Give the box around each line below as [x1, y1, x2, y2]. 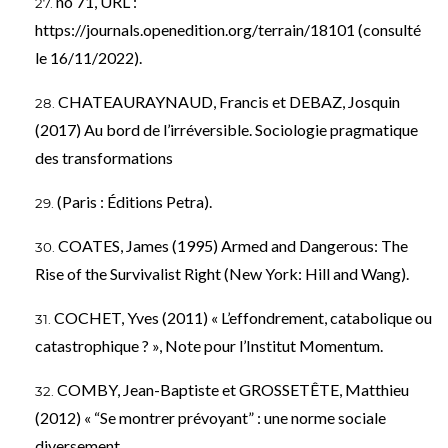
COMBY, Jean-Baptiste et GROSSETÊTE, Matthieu [57, 379, 409, 399]
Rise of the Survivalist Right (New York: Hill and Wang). [35, 263, 409, 283]
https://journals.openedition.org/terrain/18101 [35, 19, 355, 39]
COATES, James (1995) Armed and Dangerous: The [58, 235, 408, 255]
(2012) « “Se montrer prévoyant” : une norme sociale [35, 407, 386, 427]
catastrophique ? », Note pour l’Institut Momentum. [35, 335, 383, 355]
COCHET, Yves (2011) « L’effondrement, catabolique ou [54, 307, 432, 327]
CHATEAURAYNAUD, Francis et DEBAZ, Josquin [58, 91, 400, 111]
